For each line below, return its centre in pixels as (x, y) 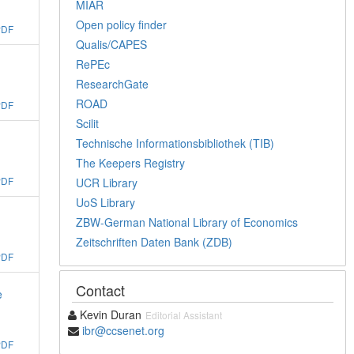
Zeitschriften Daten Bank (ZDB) (154, 241)
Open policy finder (122, 24)
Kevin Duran (109, 314)
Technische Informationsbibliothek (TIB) (175, 143)
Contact (101, 290)
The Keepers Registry (131, 162)
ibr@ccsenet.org (124, 330)
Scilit (88, 123)
